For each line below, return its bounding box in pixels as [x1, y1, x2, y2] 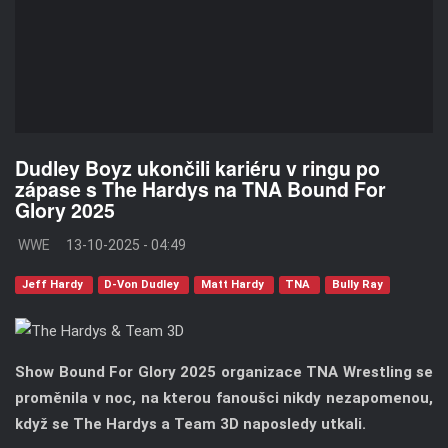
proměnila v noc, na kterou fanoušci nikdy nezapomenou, [15, 389, 433, 408]
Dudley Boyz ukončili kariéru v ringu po [15, 154, 380, 183]
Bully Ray [331, 278, 383, 292]
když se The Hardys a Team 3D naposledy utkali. [15, 415, 366, 434]
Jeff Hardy [21, 278, 86, 292]
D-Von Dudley [104, 278, 183, 292]
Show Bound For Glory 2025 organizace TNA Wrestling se [15, 363, 433, 382]
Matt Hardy [200, 278, 267, 292]
